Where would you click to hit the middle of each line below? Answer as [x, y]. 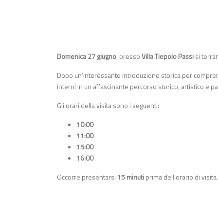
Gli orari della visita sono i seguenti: [108, 106]
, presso [129, 56]
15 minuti [131, 177]
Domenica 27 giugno [87, 56]
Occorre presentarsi [87, 177]
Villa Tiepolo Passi [168, 56]
